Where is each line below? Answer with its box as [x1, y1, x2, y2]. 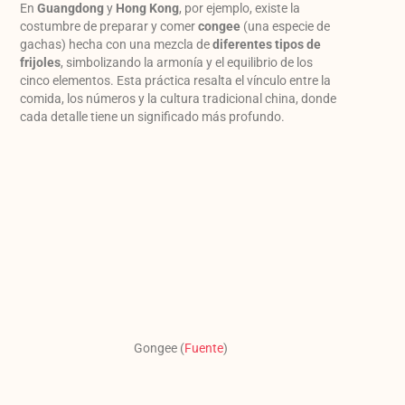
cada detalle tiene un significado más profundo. [20, 109, 286, 125]
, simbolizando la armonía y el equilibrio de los [61, 55, 314, 71]
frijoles [20, 55, 61, 71]
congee [198, 19, 241, 34]
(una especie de [240, 19, 331, 34]
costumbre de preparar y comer [20, 19, 199, 34]
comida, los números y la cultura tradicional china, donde [20, 91, 337, 107]
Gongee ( [133, 340, 184, 355]
